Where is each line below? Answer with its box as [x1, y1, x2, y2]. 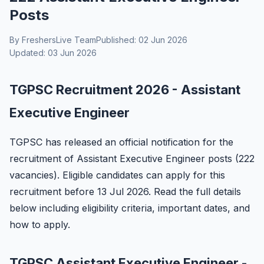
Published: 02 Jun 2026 [96, 35, 187, 45]
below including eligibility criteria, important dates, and [9, 202, 250, 214]
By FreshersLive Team [9, 35, 96, 45]
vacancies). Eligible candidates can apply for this [9, 169, 225, 181]
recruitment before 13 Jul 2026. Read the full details [9, 186, 241, 197]
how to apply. [9, 219, 70, 230]
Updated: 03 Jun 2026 [9, 48, 97, 58]
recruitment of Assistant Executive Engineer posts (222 [9, 153, 255, 164]
